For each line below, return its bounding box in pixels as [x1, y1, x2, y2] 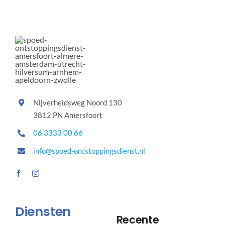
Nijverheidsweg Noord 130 [33, 97, 122, 107]
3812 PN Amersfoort [33, 110, 102, 120]
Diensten [15, 202, 71, 221]
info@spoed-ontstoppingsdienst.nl [33, 146, 145, 155]
